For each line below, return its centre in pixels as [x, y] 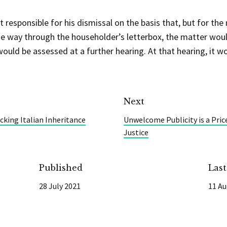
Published [61, 167]
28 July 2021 [60, 186]
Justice [136, 132]
